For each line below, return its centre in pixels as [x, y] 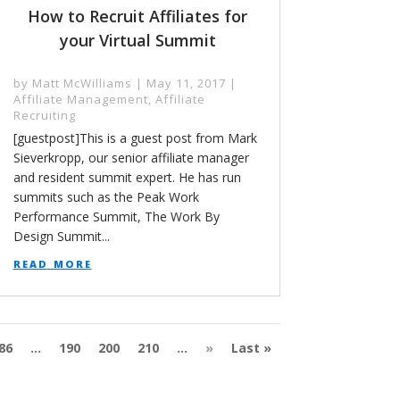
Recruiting [44, 115]
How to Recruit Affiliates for [138, 16]
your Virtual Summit [137, 40]
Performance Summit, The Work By [116, 216]
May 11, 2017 [186, 83]
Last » [251, 347]
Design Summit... [61, 236]
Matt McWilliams [82, 83]
